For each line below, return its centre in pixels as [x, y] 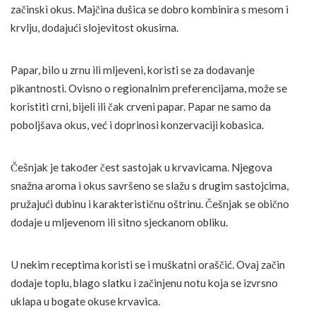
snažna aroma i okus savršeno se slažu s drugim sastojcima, [150, 185]
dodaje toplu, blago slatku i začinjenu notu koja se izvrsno [144, 282]
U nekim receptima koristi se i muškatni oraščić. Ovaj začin [148, 264]
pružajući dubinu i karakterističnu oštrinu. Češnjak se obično [150, 203]
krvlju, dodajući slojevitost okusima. [95, 27]
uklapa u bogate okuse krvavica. [85, 301]
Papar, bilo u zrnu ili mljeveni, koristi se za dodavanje [133, 69]
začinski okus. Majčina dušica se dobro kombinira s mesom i [150, 9]
